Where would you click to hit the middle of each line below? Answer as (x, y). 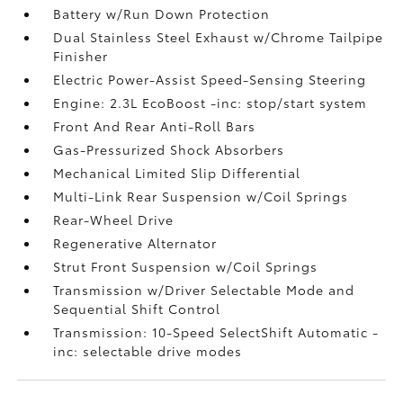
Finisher (81, 55)
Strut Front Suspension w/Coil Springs (186, 266)
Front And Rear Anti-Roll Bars (155, 125)
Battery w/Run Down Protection (162, 13)
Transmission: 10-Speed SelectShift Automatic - (216, 331)
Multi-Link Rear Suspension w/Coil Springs (201, 196)
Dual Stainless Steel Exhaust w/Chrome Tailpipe (219, 36)
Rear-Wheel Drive (114, 219)
